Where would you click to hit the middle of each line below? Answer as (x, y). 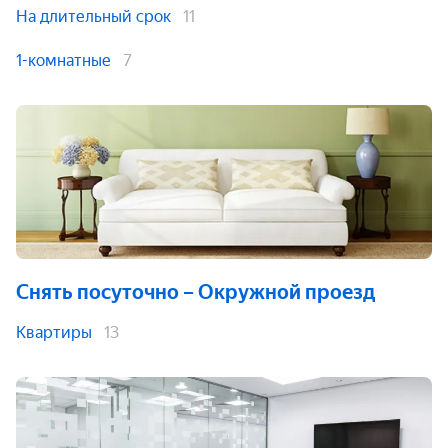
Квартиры (54, 332)
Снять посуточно (97, 292)
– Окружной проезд (279, 292)
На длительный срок (93, 16)
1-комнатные (63, 60)
